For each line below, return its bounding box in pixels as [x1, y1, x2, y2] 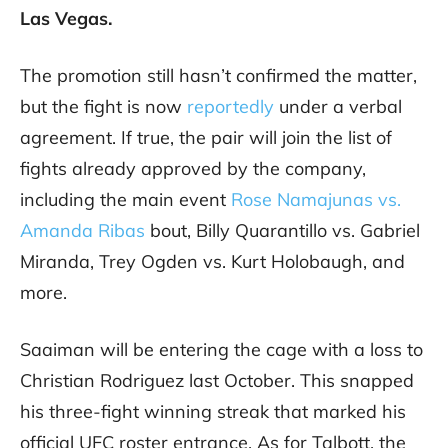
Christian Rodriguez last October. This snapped [20, 369, 414, 393]
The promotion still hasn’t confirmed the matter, [20, 64, 417, 88]
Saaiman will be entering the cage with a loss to [20, 338, 423, 362]
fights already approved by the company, [20, 157, 366, 181]
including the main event [20, 188, 231, 212]
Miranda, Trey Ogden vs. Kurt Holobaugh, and [20, 250, 405, 274]
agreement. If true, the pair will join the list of [20, 126, 392, 150]
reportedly [187, 95, 274, 119]
